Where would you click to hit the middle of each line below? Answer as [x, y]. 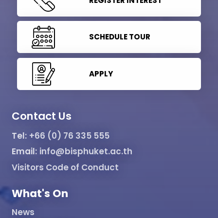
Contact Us [42, 116]
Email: [24, 152]
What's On [40, 194]
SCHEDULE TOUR [119, 37]
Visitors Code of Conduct [65, 167]
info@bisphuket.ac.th [86, 152]
